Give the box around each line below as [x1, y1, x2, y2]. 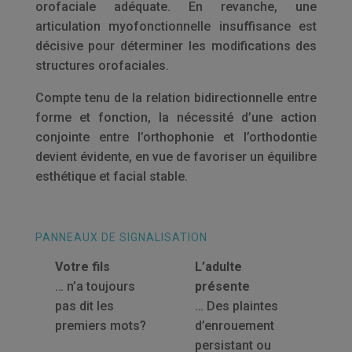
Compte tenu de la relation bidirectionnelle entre [35, 90, 317, 105]
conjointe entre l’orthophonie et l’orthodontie [35, 130, 317, 145]
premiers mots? [54, 318, 146, 333]
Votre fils [54, 259, 110, 274]
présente [194, 279, 250, 294]
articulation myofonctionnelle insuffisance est [35, 19, 317, 34]
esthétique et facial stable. [35, 169, 188, 184]
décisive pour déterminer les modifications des [35, 38, 317, 53]
